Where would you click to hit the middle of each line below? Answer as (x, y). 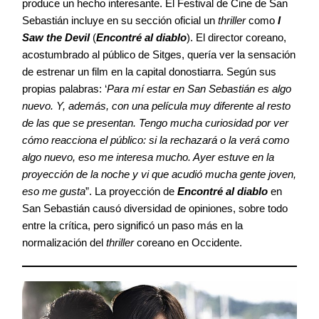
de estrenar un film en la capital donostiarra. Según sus (149, 72)
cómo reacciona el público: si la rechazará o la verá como (156, 140)
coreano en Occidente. (188, 243)
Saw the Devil (56, 38)
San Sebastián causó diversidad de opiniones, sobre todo (155, 209)
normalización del (64, 243)
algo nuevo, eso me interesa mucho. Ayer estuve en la (148, 157)
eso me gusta (54, 192)
